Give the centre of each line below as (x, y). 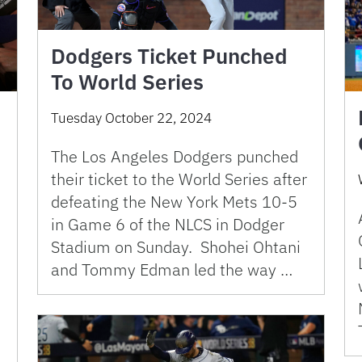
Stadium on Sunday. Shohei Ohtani (176, 246)
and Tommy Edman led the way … (172, 269)
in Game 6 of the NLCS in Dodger (168, 224)
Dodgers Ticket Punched (169, 55)
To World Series (127, 81)
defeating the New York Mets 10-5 (174, 201)
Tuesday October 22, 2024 (131, 118)
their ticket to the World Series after (179, 179)
